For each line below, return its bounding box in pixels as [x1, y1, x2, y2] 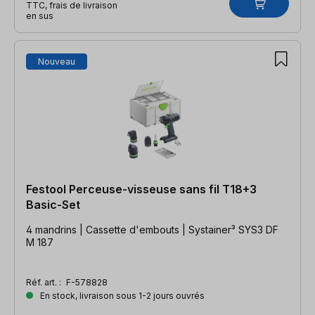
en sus [26, 10, 53, 21]
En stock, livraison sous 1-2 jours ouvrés [38, 290, 205, 301]
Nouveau [38, 56, 75, 67]
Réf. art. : [26, 276, 63, 288]
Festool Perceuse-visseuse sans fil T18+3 [26, 181, 257, 196]
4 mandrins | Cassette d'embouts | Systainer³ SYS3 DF [26, 223, 278, 236]
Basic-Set [26, 197, 80, 212]
